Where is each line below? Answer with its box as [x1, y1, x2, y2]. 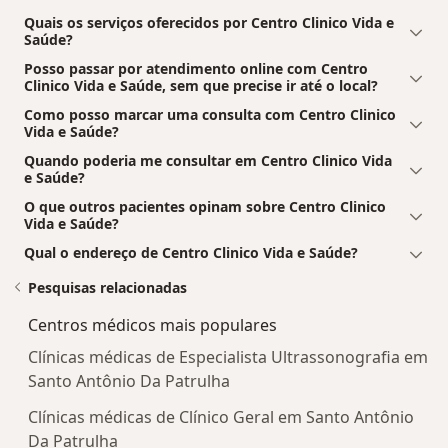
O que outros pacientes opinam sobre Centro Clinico [24, 197, 386, 217]
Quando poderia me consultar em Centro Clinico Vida [24, 151, 392, 171]
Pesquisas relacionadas [28, 278, 187, 298]
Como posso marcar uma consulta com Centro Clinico [24, 105, 396, 125]
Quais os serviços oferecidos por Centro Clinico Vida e [24, 13, 394, 33]
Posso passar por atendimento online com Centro [24, 59, 368, 79]
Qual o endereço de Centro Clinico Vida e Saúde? [24, 243, 358, 263]
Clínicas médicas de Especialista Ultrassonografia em [28, 346, 428, 369]
